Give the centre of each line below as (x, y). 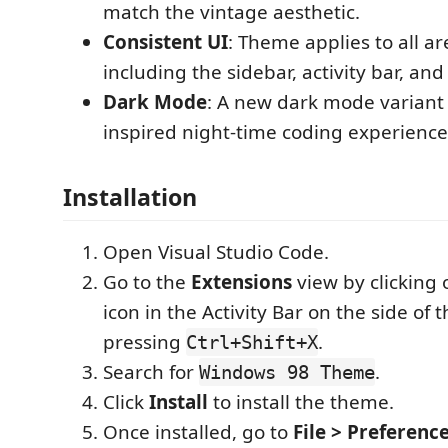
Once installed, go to (198, 432)
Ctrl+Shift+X (252, 342)
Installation (130, 197)
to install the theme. (301, 402)
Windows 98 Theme (287, 372)
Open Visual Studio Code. (216, 252)
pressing (144, 342)
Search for (151, 372)
